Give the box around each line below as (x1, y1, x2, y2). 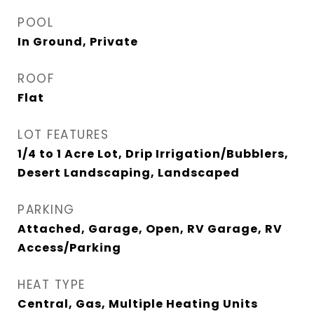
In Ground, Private (18, 34, 138, 50)
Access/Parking (18, 240, 121, 256)
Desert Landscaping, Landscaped (18, 165, 240, 181)
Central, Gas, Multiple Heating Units (18, 296, 258, 312)
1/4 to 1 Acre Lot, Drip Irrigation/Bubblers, (18, 146, 289, 162)
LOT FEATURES (18, 126, 109, 143)
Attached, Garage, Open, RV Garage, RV (18, 221, 282, 237)
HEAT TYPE (18, 276, 86, 293)
